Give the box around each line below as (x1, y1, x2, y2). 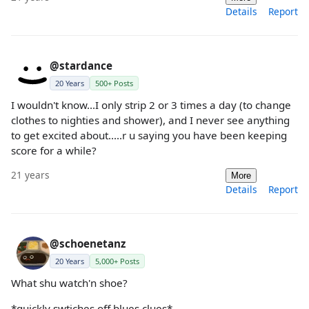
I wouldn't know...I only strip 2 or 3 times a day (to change (11, 97, 291, 112)
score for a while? (11, 143, 97, 157)
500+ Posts (95, 77, 133, 88)
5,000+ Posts (95, 256, 139, 266)
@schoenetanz (50, 237, 126, 250)
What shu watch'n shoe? (11, 276, 128, 290)
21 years (11, 168, 50, 181)
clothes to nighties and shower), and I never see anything (11, 112, 290, 127)
